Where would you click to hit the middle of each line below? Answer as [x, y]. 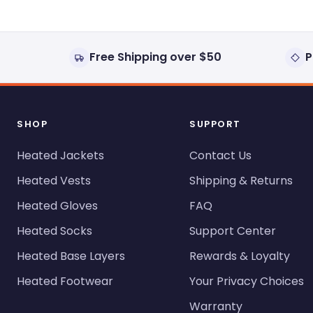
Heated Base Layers [71, 256]
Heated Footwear [65, 282]
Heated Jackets [60, 156]
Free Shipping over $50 [155, 57]
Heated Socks [54, 231]
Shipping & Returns [241, 181]
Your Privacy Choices [247, 282]
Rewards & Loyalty [240, 256]
